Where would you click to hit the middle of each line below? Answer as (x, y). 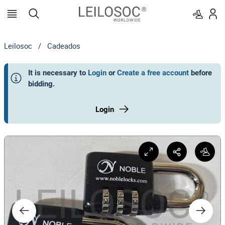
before (201, 73)
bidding (40, 84)
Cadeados (64, 46)
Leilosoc (18, 46)
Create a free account (153, 73)
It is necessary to (57, 73)
